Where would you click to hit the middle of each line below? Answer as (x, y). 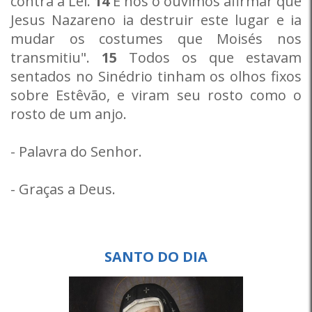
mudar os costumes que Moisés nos (156, 39)
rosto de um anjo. (69, 114)
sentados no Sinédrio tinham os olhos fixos (156, 76)
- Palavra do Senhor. (76, 151)
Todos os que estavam (209, 57)
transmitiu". (56, 57)
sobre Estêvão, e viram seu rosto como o (156, 95)
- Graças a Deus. (63, 189)
